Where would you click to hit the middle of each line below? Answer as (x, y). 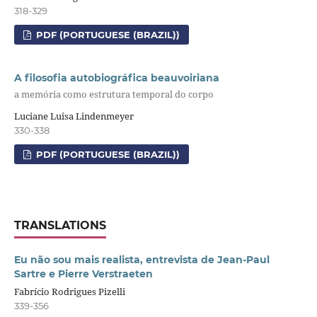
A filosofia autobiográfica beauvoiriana (116, 77)
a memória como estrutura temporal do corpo (114, 94)
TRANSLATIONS (60, 226)
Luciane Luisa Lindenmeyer (74, 116)
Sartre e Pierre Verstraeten (83, 274)
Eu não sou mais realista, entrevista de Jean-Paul (142, 260)
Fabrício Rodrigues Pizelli (69, 292)
